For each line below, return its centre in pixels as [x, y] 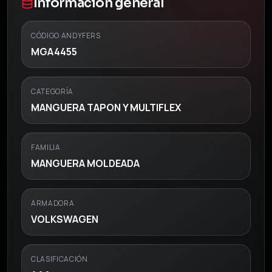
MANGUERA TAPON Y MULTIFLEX [106, 107]
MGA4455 [54, 52]
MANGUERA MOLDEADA [85, 163]
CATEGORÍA [52, 91]
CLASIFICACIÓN [59, 259]
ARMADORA [53, 203]
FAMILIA [46, 147]
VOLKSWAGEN [65, 219]
